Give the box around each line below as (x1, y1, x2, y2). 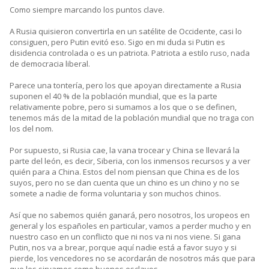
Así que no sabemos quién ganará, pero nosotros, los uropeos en (10, 210, 250, 221)
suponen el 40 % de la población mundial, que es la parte (10, 91, 217, 102)
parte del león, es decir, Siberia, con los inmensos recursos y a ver (10, 156, 250, 167)
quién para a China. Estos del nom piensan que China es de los (10, 166, 240, 178)
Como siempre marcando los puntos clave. (10, 4, 165, 16)
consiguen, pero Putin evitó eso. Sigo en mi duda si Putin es (10, 37, 225, 48)
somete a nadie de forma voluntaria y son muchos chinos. (10, 188, 221, 199)
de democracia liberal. (10, 58, 90, 70)
